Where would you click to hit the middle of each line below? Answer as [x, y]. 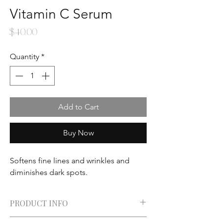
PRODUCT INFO [39, 203]
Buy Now [78, 132]
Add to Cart [78, 107]
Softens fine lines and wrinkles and [70, 160]
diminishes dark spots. [50, 172]
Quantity [24, 56]
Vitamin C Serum [61, 14]
